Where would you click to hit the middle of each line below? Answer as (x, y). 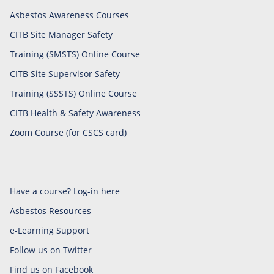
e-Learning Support (50, 230)
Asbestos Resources (50, 210)
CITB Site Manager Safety (61, 34)
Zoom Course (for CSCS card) (68, 132)
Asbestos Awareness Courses (69, 15)
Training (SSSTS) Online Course (73, 93)
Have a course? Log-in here (65, 191)
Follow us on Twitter (51, 250)
